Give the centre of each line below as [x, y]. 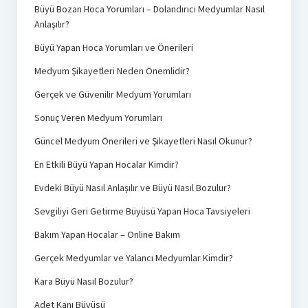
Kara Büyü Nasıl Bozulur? [84, 281]
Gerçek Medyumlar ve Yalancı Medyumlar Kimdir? [133, 257]
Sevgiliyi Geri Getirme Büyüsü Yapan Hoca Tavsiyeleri [142, 211]
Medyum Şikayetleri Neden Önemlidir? [112, 70]
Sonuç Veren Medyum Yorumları [98, 117]
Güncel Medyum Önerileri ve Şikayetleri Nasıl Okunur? [143, 141]
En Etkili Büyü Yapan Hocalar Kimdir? [106, 164]
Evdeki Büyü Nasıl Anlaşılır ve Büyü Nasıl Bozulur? [132, 187]
